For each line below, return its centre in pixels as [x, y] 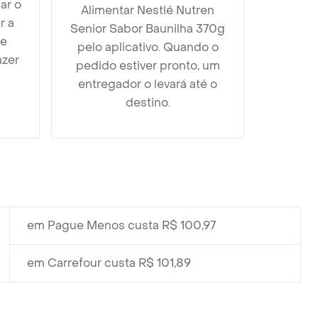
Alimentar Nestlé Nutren [148, 10]
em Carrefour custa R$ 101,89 [109, 263]
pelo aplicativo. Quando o [148, 47]
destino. [148, 103]
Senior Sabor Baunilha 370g [148, 29]
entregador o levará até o [148, 84]
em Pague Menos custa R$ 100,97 [121, 225]
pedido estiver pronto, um [148, 66]
